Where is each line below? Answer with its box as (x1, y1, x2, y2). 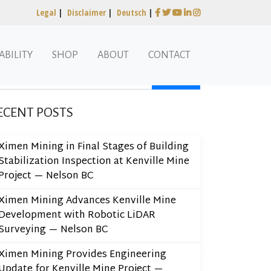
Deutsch (117, 7, 146, 18)
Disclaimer (67, 7, 106, 18)
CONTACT (148, 50, 191, 60)
